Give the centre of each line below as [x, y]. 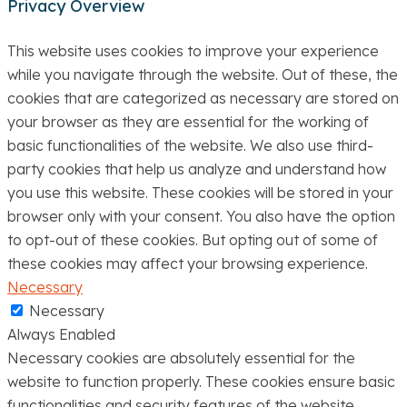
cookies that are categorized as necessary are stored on [203, 98]
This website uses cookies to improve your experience [193, 50]
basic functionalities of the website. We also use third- [190, 145]
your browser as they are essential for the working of [188, 121]
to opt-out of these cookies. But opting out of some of [193, 239]
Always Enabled [61, 334]
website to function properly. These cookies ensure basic [201, 381]
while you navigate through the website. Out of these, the [203, 74]
